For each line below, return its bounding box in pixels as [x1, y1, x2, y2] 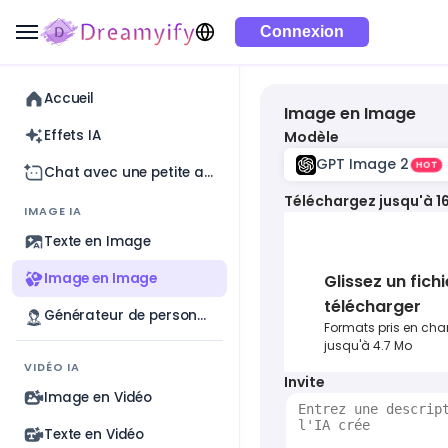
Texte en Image [44, 231, 152, 251]
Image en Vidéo [44, 387, 153, 407]
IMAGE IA [24, 203, 83, 219]
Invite [284, 372, 325, 392]
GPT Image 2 [316, 154, 409, 174]
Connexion [259, 23, 344, 40]
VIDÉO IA [24, 359, 81, 375]
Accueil [44, 88, 95, 108]
